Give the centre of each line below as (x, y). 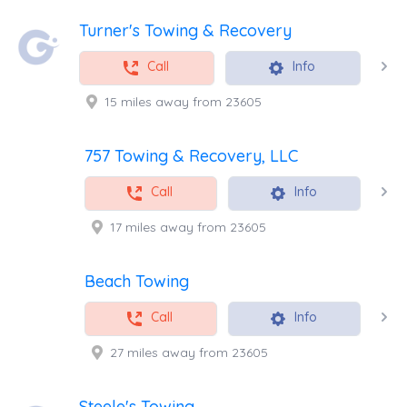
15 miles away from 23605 (183, 101)
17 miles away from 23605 (188, 227)
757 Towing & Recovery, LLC (191, 155)
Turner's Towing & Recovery (185, 30)
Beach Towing (137, 281)
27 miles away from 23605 (189, 352)
